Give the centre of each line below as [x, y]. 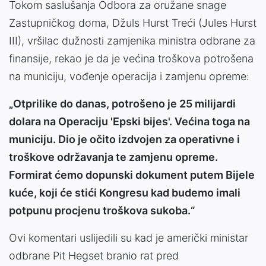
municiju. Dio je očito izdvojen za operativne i [124, 140]
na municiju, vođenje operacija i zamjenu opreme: [129, 77]
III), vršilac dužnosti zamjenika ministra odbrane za [132, 41]
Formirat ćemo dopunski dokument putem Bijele [132, 175]
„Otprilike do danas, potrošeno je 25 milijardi [122, 104]
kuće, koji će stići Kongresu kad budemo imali [125, 193]
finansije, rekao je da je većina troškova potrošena [131, 59]
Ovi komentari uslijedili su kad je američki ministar [129, 238]
